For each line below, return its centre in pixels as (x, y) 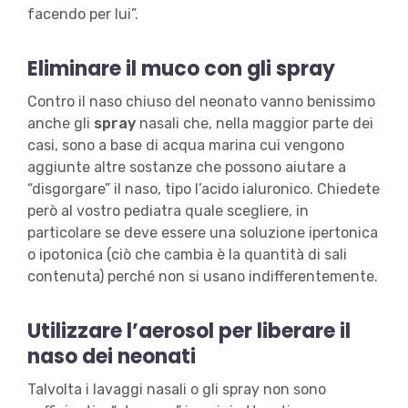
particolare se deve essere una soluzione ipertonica (202, 233)
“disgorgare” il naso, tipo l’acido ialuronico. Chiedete (203, 189)
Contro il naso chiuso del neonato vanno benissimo (201, 102)
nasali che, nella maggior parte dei (254, 124)
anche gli (60, 124)
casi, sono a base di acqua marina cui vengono (185, 146)
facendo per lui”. (82, 15)
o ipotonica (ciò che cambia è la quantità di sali (187, 255)
